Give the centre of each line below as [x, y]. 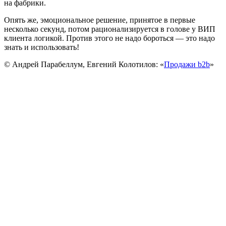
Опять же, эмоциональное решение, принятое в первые [100, 20]
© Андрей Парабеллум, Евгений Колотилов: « [84, 64]
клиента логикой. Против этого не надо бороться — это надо [109, 38]
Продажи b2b [187, 64]
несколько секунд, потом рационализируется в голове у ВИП [110, 29]
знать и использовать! [43, 47]
